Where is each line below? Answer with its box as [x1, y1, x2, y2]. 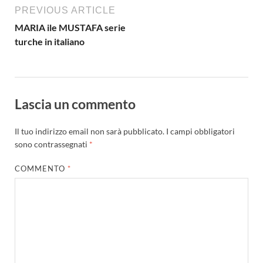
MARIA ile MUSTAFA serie [15, 22, 126, 33]
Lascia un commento [15, 95, 136, 112]
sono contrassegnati [15, 139, 89, 149]
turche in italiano [15, 36, 85, 47]
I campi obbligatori [166, 126, 235, 136]
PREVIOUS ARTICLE [15, 5, 116, 15]
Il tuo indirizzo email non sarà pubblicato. [15, 126, 164, 136]
